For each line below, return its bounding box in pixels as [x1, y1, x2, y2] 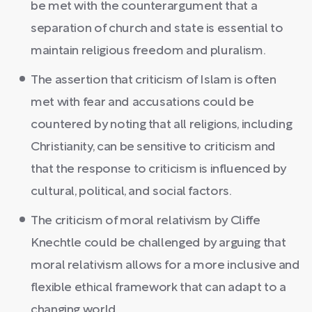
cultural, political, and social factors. [31, 185, 232, 198]
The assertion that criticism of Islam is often [31, 74, 276, 86]
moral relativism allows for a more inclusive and [31, 259, 300, 272]
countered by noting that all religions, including [31, 118, 292, 131]
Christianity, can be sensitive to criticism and [31, 141, 276, 153]
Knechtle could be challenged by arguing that [31, 237, 286, 249]
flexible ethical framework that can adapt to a [31, 281, 286, 294]
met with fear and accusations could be [31, 96, 254, 109]
